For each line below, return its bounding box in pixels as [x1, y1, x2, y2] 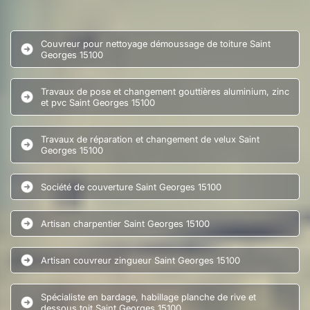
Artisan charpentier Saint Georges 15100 [41, 217, 210, 229]
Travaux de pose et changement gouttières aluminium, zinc [41, 85, 289, 97]
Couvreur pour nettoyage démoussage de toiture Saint [41, 37, 271, 49]
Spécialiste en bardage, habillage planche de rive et [41, 291, 256, 302]
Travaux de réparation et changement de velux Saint [41, 133, 259, 145]
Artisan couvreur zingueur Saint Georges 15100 [41, 254, 240, 266]
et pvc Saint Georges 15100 [41, 96, 155, 108]
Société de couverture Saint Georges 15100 [41, 181, 221, 192]
